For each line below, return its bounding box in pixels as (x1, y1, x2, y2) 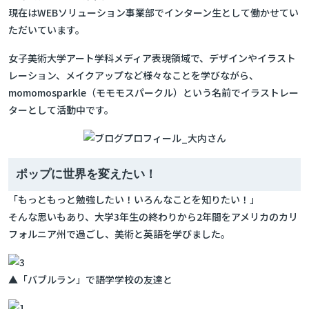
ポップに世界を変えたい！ (16, 168, 157, 181)
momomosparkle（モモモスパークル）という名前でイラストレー (8, 86, 299, 99)
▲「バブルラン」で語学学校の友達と (8, 272, 172, 286)
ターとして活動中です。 (8, 103, 114, 117)
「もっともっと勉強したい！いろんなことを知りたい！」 (8, 192, 259, 206)
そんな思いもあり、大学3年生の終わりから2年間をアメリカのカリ (8, 210, 298, 223)
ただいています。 (8, 23, 85, 37)
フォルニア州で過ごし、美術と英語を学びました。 (8, 227, 230, 241)
